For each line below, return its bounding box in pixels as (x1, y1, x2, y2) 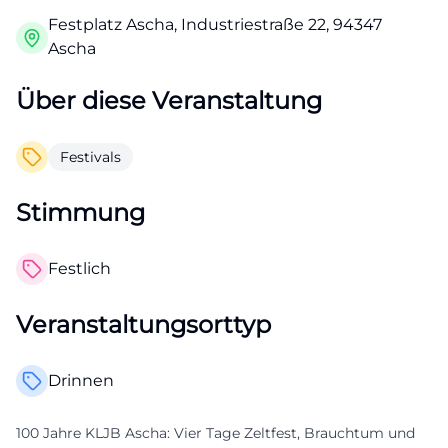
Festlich (48, 259, 111, 278)
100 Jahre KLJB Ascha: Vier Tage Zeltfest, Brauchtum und (16, 424, 415, 442)
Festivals (60, 148, 121, 166)
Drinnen (48, 371, 114, 390)
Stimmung (16, 198, 145, 227)
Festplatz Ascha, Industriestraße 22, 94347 (47, 15, 382, 34)
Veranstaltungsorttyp (16, 310, 271, 339)
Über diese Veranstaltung (16, 86, 322, 115)
